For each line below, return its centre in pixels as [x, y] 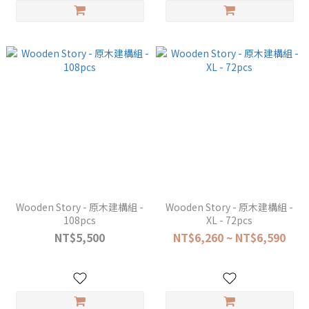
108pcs [80, 220]
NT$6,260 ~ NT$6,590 [229, 237]
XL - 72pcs [229, 220]
